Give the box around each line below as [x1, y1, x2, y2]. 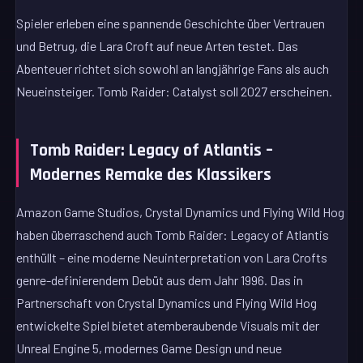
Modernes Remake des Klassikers [30, 164, 272, 187]
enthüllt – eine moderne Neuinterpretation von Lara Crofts [16, 249, 328, 265]
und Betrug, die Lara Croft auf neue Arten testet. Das [16, 38, 299, 54]
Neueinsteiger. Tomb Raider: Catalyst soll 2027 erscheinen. [16, 83, 333, 100]
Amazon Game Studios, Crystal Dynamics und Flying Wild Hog [16, 203, 345, 220]
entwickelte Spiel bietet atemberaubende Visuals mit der [16, 317, 320, 333]
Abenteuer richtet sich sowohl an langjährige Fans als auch [16, 61, 330, 77]
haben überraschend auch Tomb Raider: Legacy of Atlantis [16, 226, 330, 242]
